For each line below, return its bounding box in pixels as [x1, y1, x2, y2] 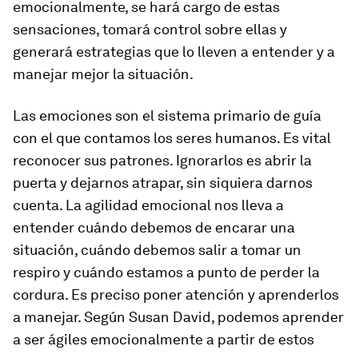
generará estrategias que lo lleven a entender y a [13, 43, 335, 60]
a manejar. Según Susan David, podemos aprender [13, 308, 344, 325]
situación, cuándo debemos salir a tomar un [13, 241, 301, 258]
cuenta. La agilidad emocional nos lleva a [13, 197, 284, 213]
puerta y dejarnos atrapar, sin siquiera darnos [13, 174, 312, 191]
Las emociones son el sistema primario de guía [13, 107, 321, 124]
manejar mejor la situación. [13, 66, 193, 82]
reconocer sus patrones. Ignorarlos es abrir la [13, 152, 312, 169]
